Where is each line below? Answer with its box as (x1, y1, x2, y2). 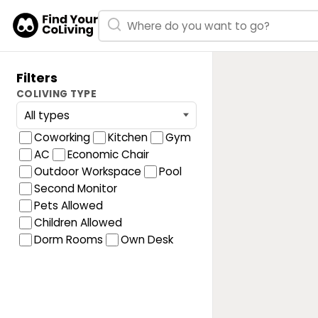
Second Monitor (33, 180, 117, 196)
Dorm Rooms (33, 231, 103, 247)
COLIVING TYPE (16, 87, 97, 101)
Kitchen (107, 129, 148, 145)
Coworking (33, 129, 90, 145)
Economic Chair (67, 146, 149, 162)
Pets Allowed (33, 197, 103, 213)
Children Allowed (33, 214, 122, 230)
